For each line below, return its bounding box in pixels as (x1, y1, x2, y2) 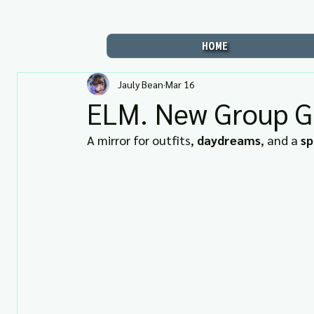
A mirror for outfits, (87, 132, 197, 148)
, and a (261, 132, 301, 148)
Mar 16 (165, 77, 195, 90)
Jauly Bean (118, 77, 163, 90)
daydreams (197, 132, 261, 148)
